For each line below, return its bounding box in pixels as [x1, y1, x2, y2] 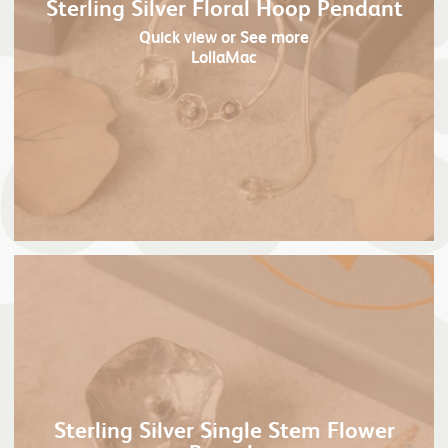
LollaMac [191, 44, 257, 68]
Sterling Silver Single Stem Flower [53, 414, 395, 444]
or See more [217, 24, 309, 48]
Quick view [139, 24, 217, 48]
